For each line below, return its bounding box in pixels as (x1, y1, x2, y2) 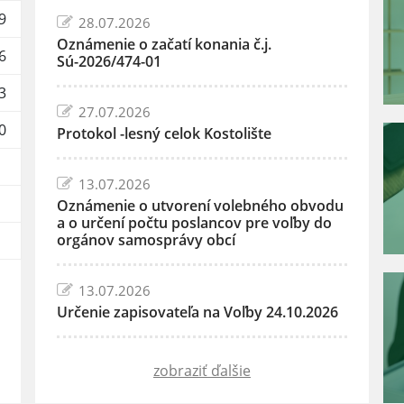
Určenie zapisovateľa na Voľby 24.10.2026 (57, 302, 339, 323)
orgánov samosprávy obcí (57, 230, 236, 251)
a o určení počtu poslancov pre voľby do (57, 213, 333, 234)
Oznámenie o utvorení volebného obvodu (57, 196, 344, 216)
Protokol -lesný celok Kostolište (57, 124, 272, 144)
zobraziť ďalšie (152, 361, 251, 381)
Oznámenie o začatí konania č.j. (57, 34, 272, 55)
